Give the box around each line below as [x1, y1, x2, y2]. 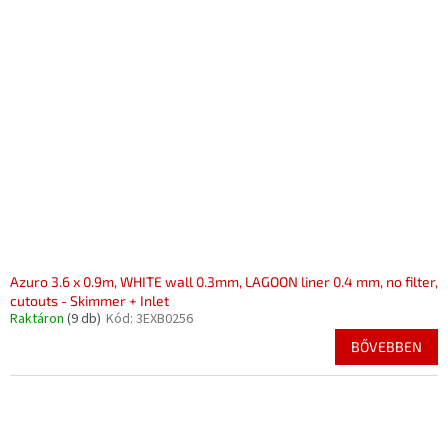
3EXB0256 [136, 309, 193, 329]
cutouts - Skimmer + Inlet [10, 292, 169, 309]
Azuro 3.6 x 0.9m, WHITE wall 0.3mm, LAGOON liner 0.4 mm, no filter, [10, 273, 438, 290]
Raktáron [10, 309, 67, 329]
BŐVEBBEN [351, 338, 422, 355]
